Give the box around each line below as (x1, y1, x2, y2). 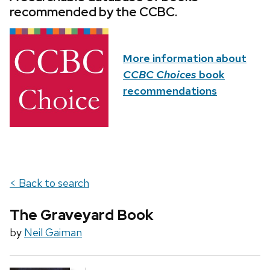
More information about (123, 51, 246, 66)
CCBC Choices (123, 67, 196, 82)
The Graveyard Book (10, 206, 153, 225)
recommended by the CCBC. (10, 4, 177, 20)
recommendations (123, 84, 217, 98)
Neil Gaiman (24, 225, 82, 240)
